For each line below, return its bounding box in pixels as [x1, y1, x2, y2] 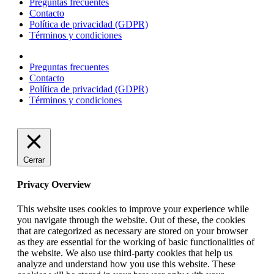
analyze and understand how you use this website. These [17, 258, 235, 269]
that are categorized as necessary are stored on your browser [17, 225, 248, 236]
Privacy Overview [17, 179, 91, 190]
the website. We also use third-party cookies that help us [17, 247, 232, 258]
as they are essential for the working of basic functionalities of [17, 236, 254, 247]
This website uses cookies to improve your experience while [17, 203, 249, 214]
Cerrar [23, 155, 45, 165]
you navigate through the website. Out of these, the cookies [17, 214, 245, 225]
